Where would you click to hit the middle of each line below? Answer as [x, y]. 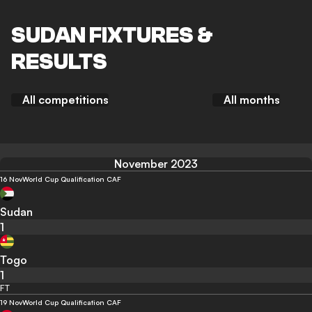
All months [252, 100]
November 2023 [156, 164]
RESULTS [59, 62]
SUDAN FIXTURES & [112, 35]
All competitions [65, 100]
